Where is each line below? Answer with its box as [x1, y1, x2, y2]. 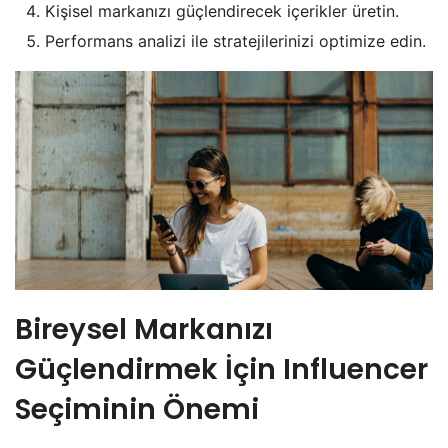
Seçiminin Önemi [15, 389, 259, 429]
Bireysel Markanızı [15, 309, 273, 349]
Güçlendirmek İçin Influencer [15, 349, 428, 389]
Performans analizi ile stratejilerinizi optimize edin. [45, 31, 426, 52]
